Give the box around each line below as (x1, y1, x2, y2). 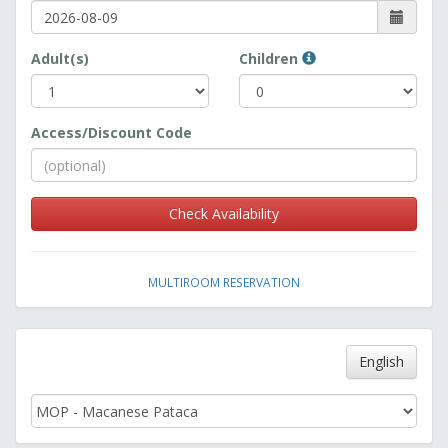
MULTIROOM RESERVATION (148, 274, 300, 291)
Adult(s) (31, 49, 89, 69)
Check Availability (169, 204, 279, 224)
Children (239, 49, 302, 69)
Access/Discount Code (31, 123, 192, 143)
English (359, 352, 404, 372)
